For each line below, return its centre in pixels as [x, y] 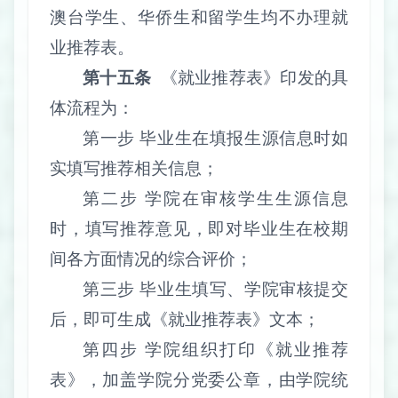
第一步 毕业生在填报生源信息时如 [215, 139]
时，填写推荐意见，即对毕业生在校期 [199, 229]
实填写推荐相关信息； [134, 169]
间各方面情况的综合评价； [151, 259]
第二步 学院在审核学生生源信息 [215, 199]
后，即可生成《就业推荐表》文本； [185, 320]
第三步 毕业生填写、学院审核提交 [215, 290]
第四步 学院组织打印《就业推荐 [215, 350]
